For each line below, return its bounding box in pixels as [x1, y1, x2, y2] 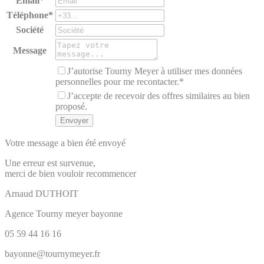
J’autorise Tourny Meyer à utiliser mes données [67, 65, 242, 76]
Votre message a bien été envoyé [5, 137, 126, 148]
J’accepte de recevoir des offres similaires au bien [67, 90, 250, 101]
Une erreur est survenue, [5, 157, 95, 168]
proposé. [55, 101, 87, 111]
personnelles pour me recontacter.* [55, 76, 184, 87]
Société [16, 24, 44, 35]
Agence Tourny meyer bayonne [5, 208, 123, 219]
